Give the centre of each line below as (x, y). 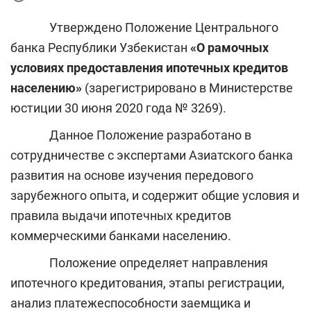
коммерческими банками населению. (121, 236)
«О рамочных (229, 48)
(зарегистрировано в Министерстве (187, 88)
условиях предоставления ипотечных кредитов (149, 68)
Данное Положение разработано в (131, 135)
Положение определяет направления (139, 263)
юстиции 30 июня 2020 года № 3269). (118, 108)
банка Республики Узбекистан (100, 48)
